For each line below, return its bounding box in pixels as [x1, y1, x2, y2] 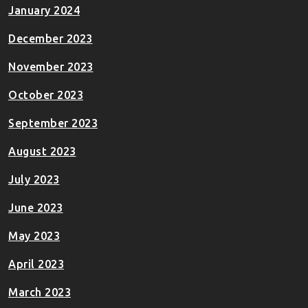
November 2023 [8, 60, 93, 74]
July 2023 [8, 173, 60, 186]
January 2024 [8, 4, 80, 17]
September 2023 [8, 117, 98, 130]
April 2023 [8, 258, 64, 271]
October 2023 [8, 89, 83, 102]
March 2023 [8, 286, 71, 299]
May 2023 [8, 230, 60, 243]
